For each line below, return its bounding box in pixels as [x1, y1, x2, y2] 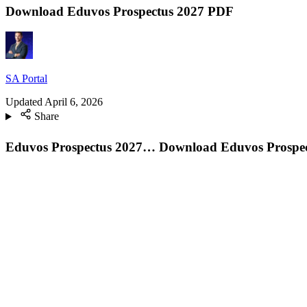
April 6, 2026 [45, 96, 103, 108]
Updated [5, 96, 42, 108]
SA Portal [5, 73, 47, 85]
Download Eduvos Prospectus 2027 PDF [5, 3, 234, 19]
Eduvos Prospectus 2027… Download [5, 139, 217, 154]
